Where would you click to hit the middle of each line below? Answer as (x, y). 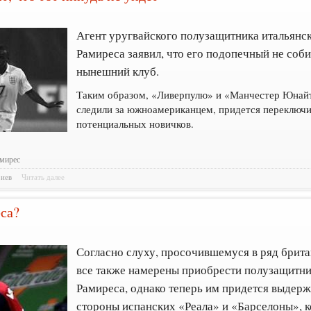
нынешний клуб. (118, 71)
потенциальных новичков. (135, 123)
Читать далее (43, 177)
